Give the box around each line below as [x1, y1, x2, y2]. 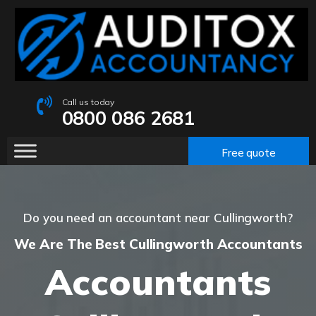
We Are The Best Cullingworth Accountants [13, 236, 303, 253]
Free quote [221, 145, 276, 159]
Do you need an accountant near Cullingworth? [23, 210, 293, 226]
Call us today [61, 97, 115, 108]
